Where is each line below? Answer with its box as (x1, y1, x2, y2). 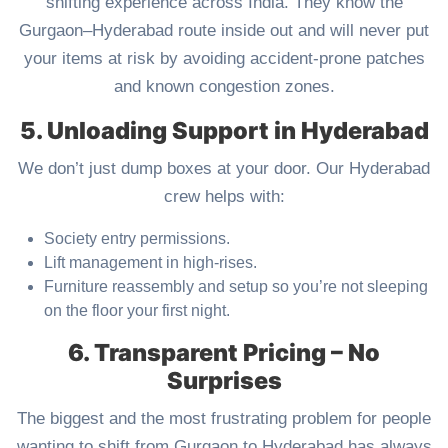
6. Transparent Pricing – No (68, 338, 380, 368)
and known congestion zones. (113, 77, 335, 97)
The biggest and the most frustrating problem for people (17, 409, 431, 429)
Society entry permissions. (44, 230, 230, 248)
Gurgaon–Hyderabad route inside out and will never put (19, 21, 429, 41)
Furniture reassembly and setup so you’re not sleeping (44, 278, 428, 296)
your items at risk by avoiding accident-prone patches (23, 49, 425, 69)
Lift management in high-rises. (44, 254, 257, 272)
